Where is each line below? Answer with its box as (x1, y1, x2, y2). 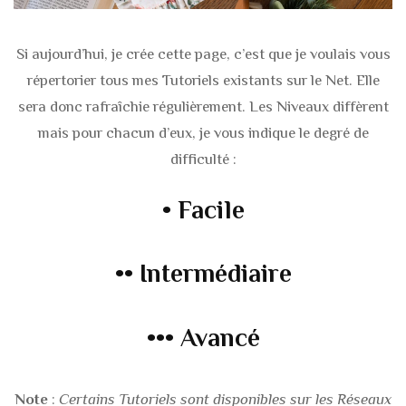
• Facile (161, 196, 245, 225)
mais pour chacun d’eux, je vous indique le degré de (37, 123, 369, 141)
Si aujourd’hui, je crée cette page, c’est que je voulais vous (15, 44, 391, 63)
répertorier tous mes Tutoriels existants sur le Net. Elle (26, 71, 380, 89)
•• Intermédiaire (114, 259, 292, 288)
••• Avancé (146, 323, 260, 352)
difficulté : (169, 150, 237, 168)
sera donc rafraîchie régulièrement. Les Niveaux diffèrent (17, 97, 389, 115)
